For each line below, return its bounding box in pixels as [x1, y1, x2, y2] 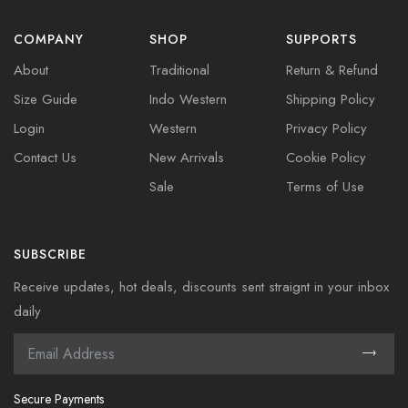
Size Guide [14, 88, 77, 109]
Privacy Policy [285, 117, 367, 138]
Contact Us [14, 147, 76, 168]
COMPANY [14, 29, 84, 48]
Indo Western [149, 88, 228, 109]
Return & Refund [285, 59, 378, 80]
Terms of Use [285, 176, 364, 197]
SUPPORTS [285, 29, 357, 48]
